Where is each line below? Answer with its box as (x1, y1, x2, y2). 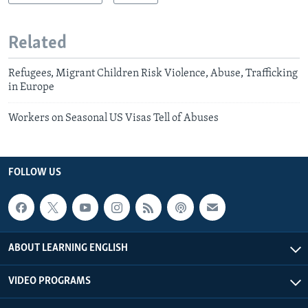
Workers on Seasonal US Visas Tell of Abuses (8, 113, 219, 124)
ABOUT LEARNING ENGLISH (8, 242, 128, 254)
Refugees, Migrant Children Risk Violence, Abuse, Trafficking (8, 68, 298, 80)
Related (8, 34, 67, 53)
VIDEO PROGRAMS (8, 275, 91, 287)
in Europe (8, 82, 54, 93)
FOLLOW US (8, 167, 61, 179)
